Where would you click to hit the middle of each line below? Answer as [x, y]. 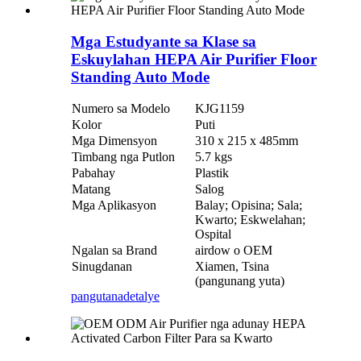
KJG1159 [220, 109]
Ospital [213, 234]
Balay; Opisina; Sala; [249, 205]
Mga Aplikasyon [114, 205]
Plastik [212, 173]
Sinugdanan [102, 267]
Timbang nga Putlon [123, 157]
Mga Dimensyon [114, 141]
